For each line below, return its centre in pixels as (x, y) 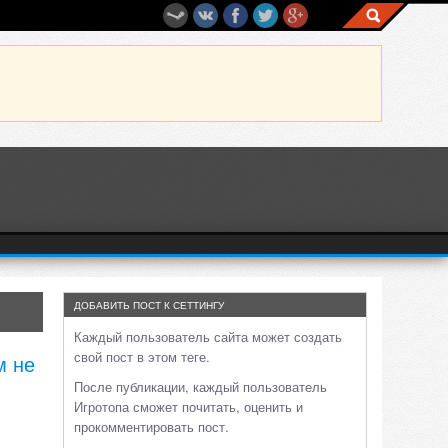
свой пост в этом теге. (142, 356)
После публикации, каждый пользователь (200, 386)
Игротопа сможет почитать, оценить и (188, 406)
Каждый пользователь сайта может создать (208, 336)
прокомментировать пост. (151, 426)
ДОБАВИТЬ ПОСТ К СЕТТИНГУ (149, 305)
